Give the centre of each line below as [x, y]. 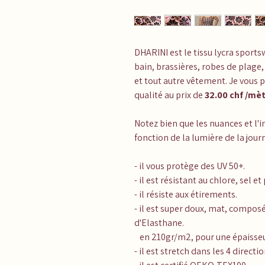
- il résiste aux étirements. [186, 194]
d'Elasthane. [159, 222]
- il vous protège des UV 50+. [190, 166]
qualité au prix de [169, 95]
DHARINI [151, 52]
